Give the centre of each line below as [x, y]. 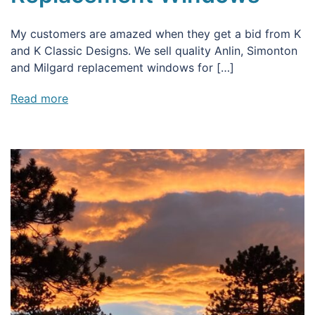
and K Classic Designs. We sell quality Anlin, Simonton [154, 50]
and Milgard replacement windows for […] [122, 67]
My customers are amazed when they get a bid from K [156, 33]
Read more [39, 98]
